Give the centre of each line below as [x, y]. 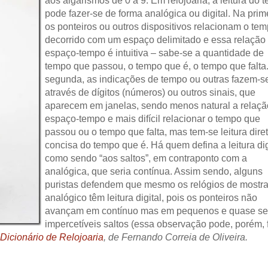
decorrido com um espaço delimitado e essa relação [155, 40]
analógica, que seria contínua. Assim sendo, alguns [154, 172]
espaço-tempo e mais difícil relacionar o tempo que [153, 119]
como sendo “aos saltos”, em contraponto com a [146, 159]
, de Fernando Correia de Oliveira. [176, 237]
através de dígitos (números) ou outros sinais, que [150, 93]
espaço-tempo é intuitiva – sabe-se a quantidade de [154, 53]
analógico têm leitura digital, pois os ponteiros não [151, 198]
